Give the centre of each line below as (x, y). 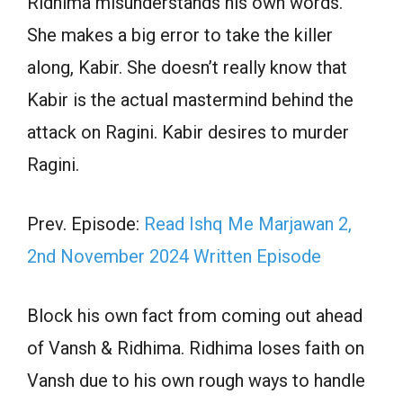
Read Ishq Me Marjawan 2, (248, 224)
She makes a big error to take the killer (180, 36)
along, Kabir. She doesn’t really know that (187, 68)
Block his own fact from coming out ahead (195, 316)
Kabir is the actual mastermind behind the (190, 100)
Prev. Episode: (85, 224)
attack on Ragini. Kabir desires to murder (188, 133)
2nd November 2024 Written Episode (174, 257)
